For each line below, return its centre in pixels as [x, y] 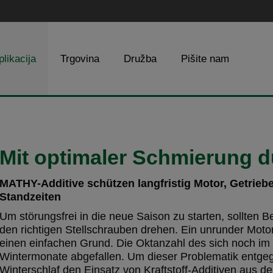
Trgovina [80, 58]
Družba [140, 58]
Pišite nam [205, 58]
